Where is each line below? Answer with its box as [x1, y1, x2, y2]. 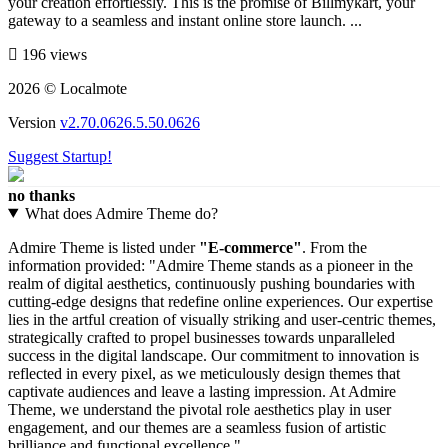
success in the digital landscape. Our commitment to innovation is [8, 346, 419, 364]
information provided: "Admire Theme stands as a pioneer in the [8, 256, 413, 274]
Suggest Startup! [8, 147, 112, 165]
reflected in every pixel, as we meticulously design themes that [8, 364, 400, 382]
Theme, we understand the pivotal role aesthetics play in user [8, 400, 391, 418]
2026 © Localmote [8, 79, 127, 97]
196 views [18, 45, 87, 63]
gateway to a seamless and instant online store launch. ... [8, 11, 362, 29]
